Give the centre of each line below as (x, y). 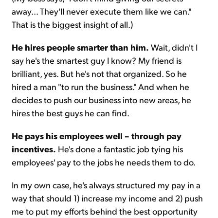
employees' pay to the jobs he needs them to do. (104, 162)
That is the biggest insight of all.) (72, 24)
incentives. (34, 149)
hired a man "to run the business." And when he (100, 87)
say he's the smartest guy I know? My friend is (97, 60)
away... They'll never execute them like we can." (101, 11)
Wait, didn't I (173, 47)
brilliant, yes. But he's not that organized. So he (99, 73)
